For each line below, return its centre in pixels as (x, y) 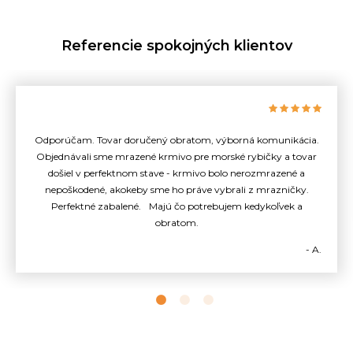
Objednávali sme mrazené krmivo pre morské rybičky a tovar (176, 156)
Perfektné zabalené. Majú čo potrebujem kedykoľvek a (176, 206)
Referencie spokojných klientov (176, 45)
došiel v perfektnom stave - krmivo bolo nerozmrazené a (176, 173)
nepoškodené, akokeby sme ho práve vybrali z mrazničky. (176, 189)
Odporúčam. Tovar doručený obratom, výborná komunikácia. (176, 139)
